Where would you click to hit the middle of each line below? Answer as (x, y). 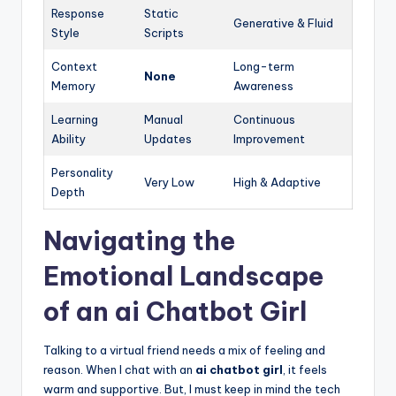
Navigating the (139, 240)
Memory (73, 85)
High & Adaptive (277, 182)
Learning (75, 119)
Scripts (164, 32)
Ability (69, 138)
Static (161, 13)
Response (78, 13)
